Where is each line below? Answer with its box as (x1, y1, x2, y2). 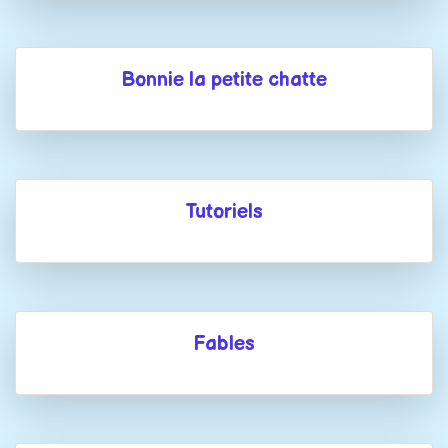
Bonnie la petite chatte (121, 67, 327, 92)
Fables (193, 331, 255, 356)
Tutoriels (185, 199, 263, 224)
